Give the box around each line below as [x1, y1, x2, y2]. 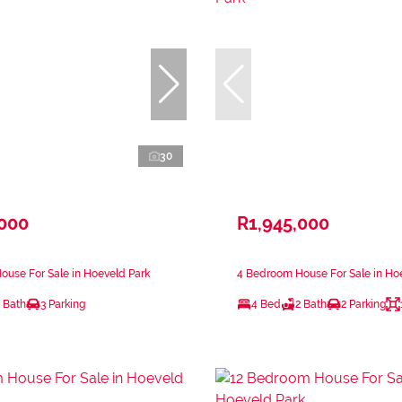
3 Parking [40, 297, 85, 310]
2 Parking [341, 297, 386, 310]
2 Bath [295, 297, 327, 310]
